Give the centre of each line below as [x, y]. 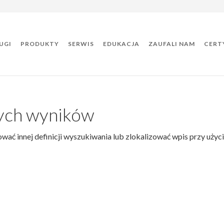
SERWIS [81, 44]
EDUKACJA [121, 44]
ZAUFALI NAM [171, 44]
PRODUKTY [39, 44]
